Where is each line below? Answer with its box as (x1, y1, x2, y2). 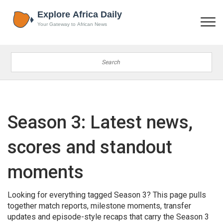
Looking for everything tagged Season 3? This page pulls (7, 190, 206, 200)
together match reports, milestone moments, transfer (7, 201, 191, 211)
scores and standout (7, 137, 172, 158)
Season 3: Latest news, (7, 112, 193, 133)
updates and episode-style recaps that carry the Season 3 (7, 212, 209, 222)
